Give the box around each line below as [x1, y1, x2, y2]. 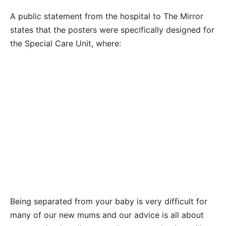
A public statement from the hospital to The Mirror [10, 11, 203, 21]
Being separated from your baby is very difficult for [10, 196, 207, 206]
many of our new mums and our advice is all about [10, 209, 204, 220]
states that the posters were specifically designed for [10, 24, 214, 35]
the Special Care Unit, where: [10, 38, 121, 48]
